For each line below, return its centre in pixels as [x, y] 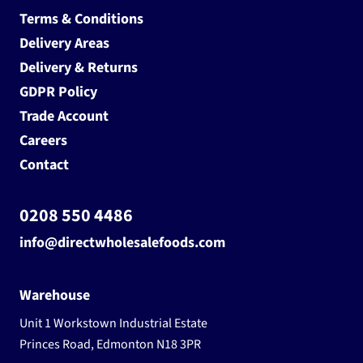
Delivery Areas [64, 44]
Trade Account [64, 117]
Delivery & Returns [78, 68]
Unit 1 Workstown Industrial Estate [113, 324]
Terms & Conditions [81, 19]
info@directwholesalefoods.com [122, 243]
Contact [44, 165]
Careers [43, 141]
